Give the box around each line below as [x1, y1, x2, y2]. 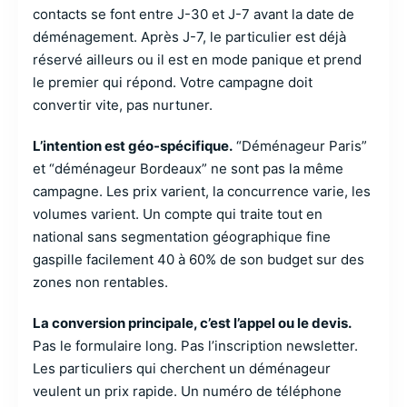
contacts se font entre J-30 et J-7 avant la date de [33, 5, 354, 23]
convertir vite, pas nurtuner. [33, 96, 213, 114]
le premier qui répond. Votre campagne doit [33, 74, 313, 91]
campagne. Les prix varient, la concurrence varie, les [33, 183, 371, 200]
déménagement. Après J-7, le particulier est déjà [33, 28, 346, 45]
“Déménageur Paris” [233, 137, 367, 154]
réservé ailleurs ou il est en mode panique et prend [33, 51, 362, 68]
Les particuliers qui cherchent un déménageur [33, 360, 331, 377]
